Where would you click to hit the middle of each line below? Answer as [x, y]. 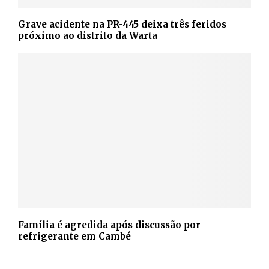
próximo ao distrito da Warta [88, 35]
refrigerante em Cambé [74, 237]
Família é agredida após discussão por [109, 225]
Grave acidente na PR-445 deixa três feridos [122, 24]
